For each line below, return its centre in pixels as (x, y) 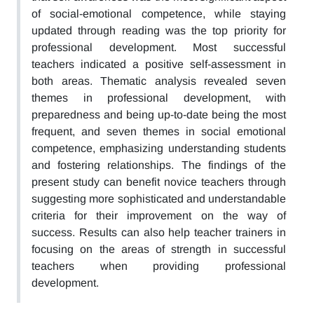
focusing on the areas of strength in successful (159, 249)
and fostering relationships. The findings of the (159, 165)
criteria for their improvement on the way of (159, 216)
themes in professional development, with (159, 98)
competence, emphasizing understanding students (159, 148)
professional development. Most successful (159, 47)
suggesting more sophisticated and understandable (159, 199)
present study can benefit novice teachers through (159, 182)
